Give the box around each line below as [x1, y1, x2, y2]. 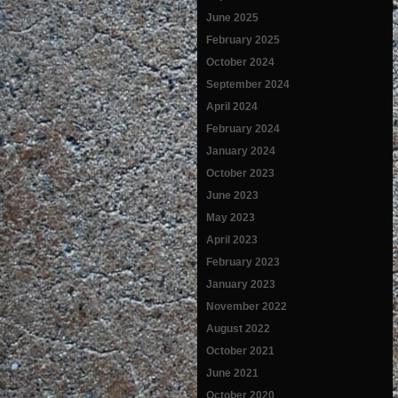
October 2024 [206, 55, 275, 68]
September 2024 [206, 77, 290, 91]
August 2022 [206, 322, 270, 335]
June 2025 [206, 11, 259, 24]
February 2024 [206, 122, 280, 135]
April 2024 [206, 99, 258, 113]
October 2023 [206, 166, 275, 179]
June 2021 [206, 366, 259, 379]
